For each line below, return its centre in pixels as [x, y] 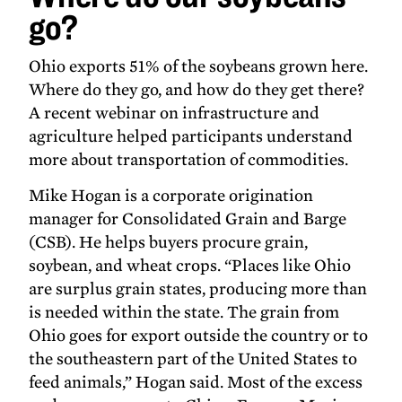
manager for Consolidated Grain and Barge [188, 218]
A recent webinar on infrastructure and [175, 112]
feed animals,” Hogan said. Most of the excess [196, 381]
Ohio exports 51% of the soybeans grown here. [199, 66]
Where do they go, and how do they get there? [197, 89]
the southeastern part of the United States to [193, 358]
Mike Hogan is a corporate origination [171, 195]
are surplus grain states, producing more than [198, 288]
